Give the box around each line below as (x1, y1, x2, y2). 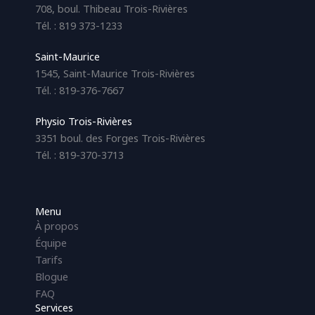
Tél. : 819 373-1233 (35, 18, 122, 32)
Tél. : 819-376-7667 (35, 82, 124, 97)
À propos (35, 218, 79, 233)
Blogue (35, 269, 68, 283)
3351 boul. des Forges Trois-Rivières (35, 130, 205, 145)
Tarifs (35, 252, 63, 266)
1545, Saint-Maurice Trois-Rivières (35, 65, 195, 80)
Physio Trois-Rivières (35, 113, 132, 128)
